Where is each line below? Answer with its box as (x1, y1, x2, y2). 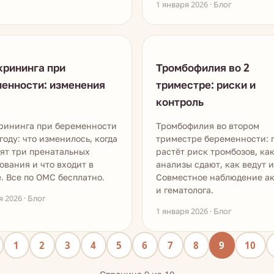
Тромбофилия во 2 (156, 61, 250, 75)
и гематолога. (156, 184, 213, 196)
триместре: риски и (156, 78, 256, 92)
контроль (156, 95, 204, 109)
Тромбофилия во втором (156, 120, 259, 131)
